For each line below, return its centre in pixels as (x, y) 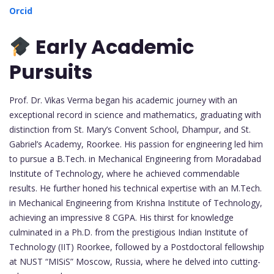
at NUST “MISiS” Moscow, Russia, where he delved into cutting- (135, 262)
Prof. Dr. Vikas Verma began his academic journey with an (123, 100)
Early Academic (113, 47)
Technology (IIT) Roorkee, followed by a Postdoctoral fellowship (137, 247)
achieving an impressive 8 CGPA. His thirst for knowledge (121, 218)
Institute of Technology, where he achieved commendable (124, 174)
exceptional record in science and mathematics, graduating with (135, 115)
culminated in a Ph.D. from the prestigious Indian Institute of (128, 232)
